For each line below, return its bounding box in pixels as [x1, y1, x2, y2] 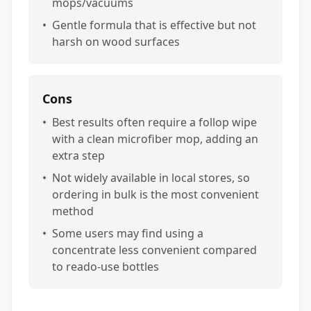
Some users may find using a [52, 226, 203, 241]
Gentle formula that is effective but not [52, 17, 256, 33]
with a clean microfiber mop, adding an [52, 131, 258, 146]
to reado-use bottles [52, 259, 159, 274]
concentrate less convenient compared [52, 242, 257, 258]
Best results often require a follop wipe [52, 115, 257, 130]
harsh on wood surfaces [52, 34, 180, 49]
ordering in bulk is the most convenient [52, 187, 259, 202]
